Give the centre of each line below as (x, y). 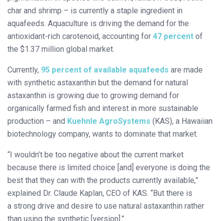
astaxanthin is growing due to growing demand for (93, 95)
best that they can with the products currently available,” (103, 180)
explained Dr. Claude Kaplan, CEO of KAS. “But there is (100, 193)
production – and (37, 121)
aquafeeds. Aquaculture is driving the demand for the (98, 23)
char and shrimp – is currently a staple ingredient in (95, 10)
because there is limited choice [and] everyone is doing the (109, 167)
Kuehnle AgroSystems (109, 121)
